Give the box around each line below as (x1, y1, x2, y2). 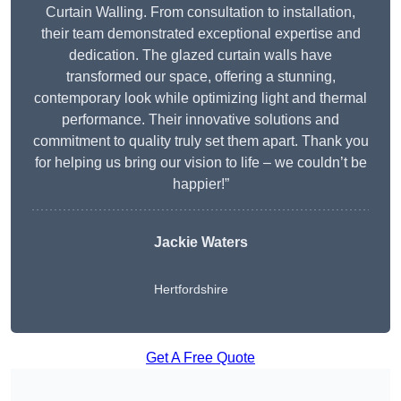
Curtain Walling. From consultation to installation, (46, 4, 355, 21)
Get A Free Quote (146, 350, 255, 366)
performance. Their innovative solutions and (62, 112, 339, 128)
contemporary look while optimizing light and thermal (34, 90, 367, 107)
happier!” (172, 176, 229, 192)
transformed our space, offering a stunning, (65, 69, 336, 85)
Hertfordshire (153, 282, 228, 297)
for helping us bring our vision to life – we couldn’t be (34, 155, 367, 171)
